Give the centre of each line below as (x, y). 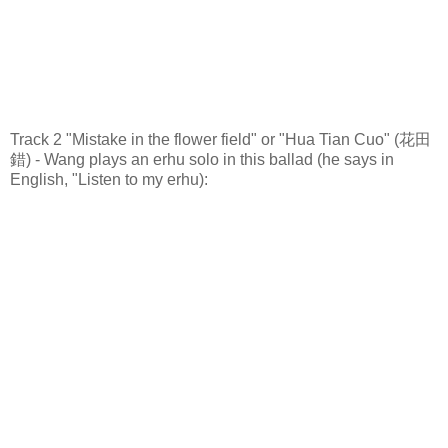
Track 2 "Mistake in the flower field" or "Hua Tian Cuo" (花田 (220, 139)
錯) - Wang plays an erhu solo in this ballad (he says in (202, 159)
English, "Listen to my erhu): (109, 179)
